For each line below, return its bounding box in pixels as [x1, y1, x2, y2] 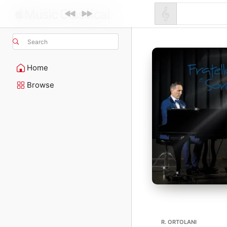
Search [27, 37, 48, 46]
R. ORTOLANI [161, 218, 197, 225]
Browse [27, 80, 54, 90]
